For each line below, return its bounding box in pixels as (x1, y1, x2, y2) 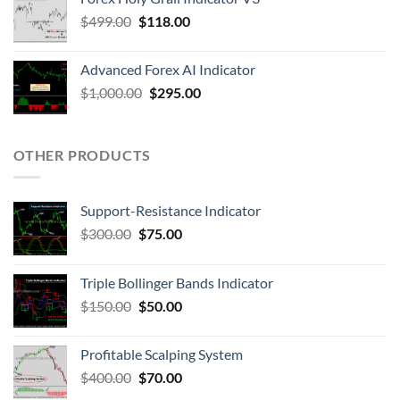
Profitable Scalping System (80, 345, 243, 362)
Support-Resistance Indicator (80, 201, 261, 219)
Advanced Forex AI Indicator (80, 61, 255, 79)
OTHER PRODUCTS (13, 146, 152, 164)
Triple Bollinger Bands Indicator (80, 273, 273, 291)
